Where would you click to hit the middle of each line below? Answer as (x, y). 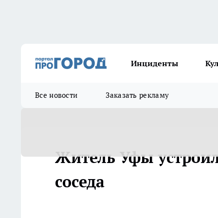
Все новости (56, 95)
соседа (80, 182)
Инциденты (154, 63)
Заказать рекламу (137, 95)
